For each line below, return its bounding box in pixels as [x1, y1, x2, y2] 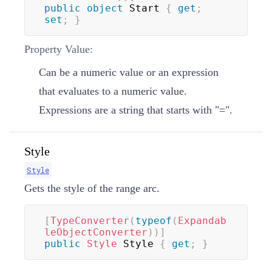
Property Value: [24, 42, 93, 55]
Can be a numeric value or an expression [39, 66, 219, 78]
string [119, 103, 144, 116]
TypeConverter [50, 214, 129, 226]
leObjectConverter [44, 226, 148, 238]
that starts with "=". [144, 103, 233, 116]
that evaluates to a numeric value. [39, 84, 187, 97]
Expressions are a [39, 103, 119, 116]
